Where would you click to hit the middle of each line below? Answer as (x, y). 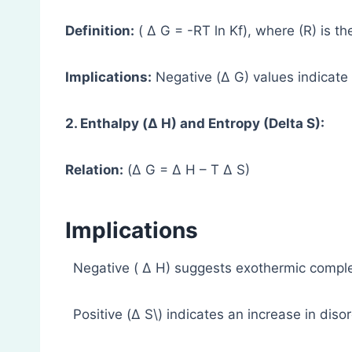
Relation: (94, 170)
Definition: (100, 31)
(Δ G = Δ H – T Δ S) (187, 170)
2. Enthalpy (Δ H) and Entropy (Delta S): (195, 124)
